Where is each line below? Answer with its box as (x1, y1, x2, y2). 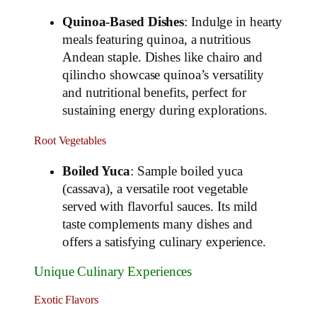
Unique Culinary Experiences (34, 264, 192, 279)
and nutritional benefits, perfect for (62, 85, 247, 100)
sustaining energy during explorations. (62, 103, 268, 117)
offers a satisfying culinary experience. (62, 235, 266, 250)
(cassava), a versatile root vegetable (62, 182, 248, 197)
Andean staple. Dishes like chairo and (62, 50, 263, 64)
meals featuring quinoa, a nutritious (62, 32, 251, 47)
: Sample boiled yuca (129, 164, 243, 179)
